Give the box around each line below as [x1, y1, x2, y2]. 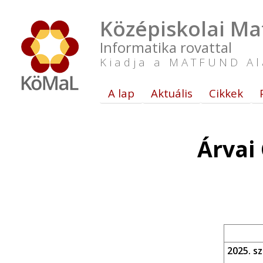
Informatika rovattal [100, 38, 232, 57]
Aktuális [151, 86, 193, 100]
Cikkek [209, 86, 243, 100]
